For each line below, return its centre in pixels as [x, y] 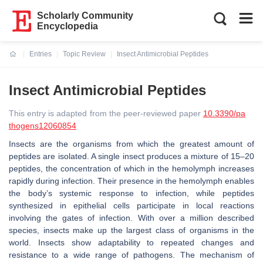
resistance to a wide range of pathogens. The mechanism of [131, 255]
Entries [41, 54]
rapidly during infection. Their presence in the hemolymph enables [131, 181]
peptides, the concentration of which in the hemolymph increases [131, 168]
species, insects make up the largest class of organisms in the [131, 230]
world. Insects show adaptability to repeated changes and [131, 242]
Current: [23, 61]
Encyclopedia [68, 26]
